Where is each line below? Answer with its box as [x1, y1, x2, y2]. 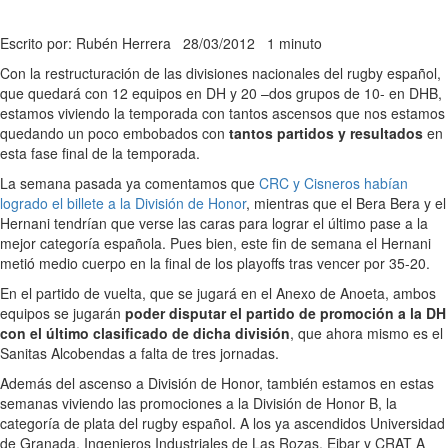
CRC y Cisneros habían [259, 172, 408, 193]
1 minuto [267, 32, 322, 53]
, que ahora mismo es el [290, 322, 443, 343]
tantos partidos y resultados [229, 122, 423, 143]
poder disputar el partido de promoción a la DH [121, 302, 446, 323]
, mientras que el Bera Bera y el [246, 192, 446, 213]
